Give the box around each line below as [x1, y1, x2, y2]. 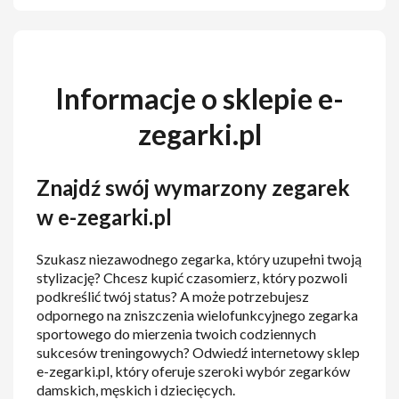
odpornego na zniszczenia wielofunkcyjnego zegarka [37, 306, 359, 324]
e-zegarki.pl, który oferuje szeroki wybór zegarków [37, 362, 351, 380]
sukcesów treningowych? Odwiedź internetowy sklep [37, 344, 361, 362]
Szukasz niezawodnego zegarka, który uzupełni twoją [37, 250, 362, 268]
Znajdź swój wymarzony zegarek [37, 174, 351, 200]
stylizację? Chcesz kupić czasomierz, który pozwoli [37, 269, 348, 287]
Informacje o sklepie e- [55, 80, 344, 116]
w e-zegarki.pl [37, 203, 173, 230]
